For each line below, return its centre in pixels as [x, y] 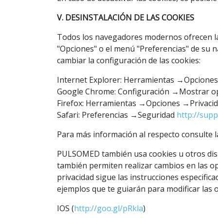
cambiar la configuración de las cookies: [129, 60]
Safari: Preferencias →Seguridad [117, 115]
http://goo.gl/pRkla [109, 208]
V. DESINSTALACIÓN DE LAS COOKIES [126, 17]
